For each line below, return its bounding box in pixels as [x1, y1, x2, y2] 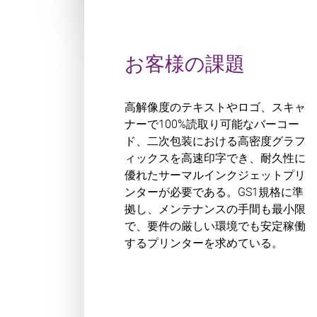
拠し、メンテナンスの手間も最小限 [125, 202, 306, 216]
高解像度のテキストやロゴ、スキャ [125, 100, 306, 114]
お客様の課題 [125, 52, 246, 76]
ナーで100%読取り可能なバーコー [125, 117, 300, 131]
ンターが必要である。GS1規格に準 [125, 185, 304, 199]
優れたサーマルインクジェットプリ [125, 168, 306, 182]
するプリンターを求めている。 [125, 236, 284, 250]
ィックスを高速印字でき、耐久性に [125, 151, 306, 165]
